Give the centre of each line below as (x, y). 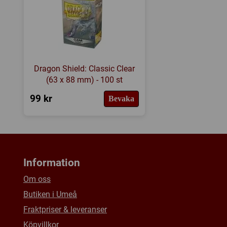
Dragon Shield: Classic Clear (84, 68)
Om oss (37, 179)
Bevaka (121, 98)
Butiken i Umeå (50, 195)
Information (52, 162)
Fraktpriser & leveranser (65, 210)
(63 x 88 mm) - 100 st (84, 80)
